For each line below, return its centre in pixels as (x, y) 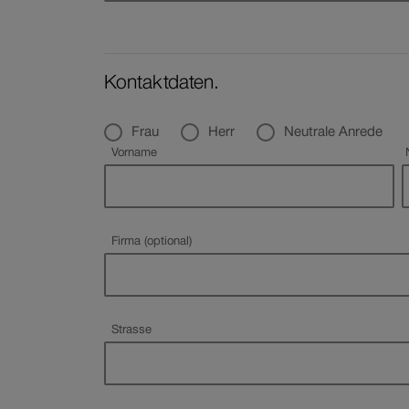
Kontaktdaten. (162, 82)
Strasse (132, 330)
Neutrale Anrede (334, 131)
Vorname (135, 152)
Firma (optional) (168, 241)
